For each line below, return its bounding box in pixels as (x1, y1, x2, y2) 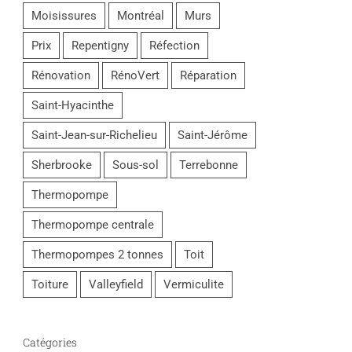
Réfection (149, 38, 200, 53)
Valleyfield (89, 277, 143, 291)
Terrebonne (179, 157, 238, 172)
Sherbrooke (31, 157, 92, 172)
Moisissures (31, 8, 97, 23)
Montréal (117, 8, 164, 23)
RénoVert (111, 68, 159, 82)
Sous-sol (112, 157, 159, 172)
